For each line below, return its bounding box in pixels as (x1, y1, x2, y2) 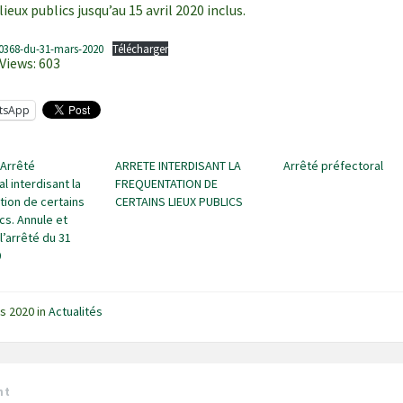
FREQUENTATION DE (114, 175, 218, 193)
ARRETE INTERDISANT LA (114, 157, 241, 175)
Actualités (49, 303, 103, 320)
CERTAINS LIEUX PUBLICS (114, 193, 243, 210)
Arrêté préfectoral (282, 157, 383, 175)
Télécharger (112, 41, 169, 56)
